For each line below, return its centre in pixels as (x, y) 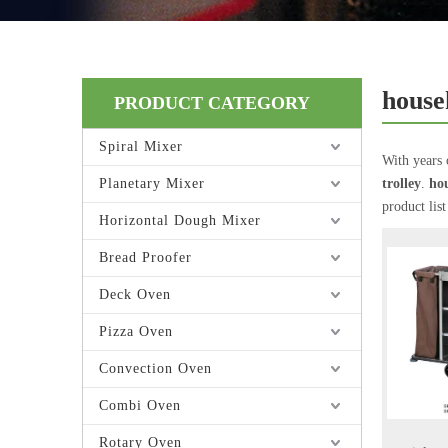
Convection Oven (155, 368)
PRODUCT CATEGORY (212, 103)
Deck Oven (135, 294)
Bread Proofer (145, 257)
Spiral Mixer (141, 146)
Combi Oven (140, 405)
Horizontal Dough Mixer (180, 220)
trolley (401, 183)
